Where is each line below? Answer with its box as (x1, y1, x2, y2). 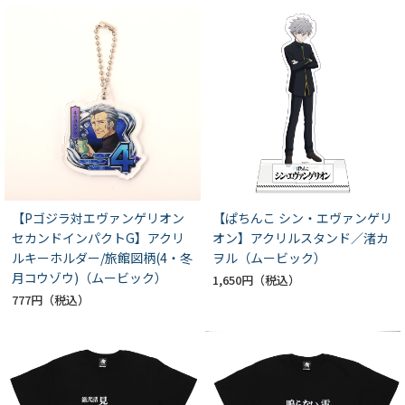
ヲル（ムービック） (212, 249, 326, 268)
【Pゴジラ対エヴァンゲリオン (12, 209, 184, 228)
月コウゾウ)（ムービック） (12, 268, 167, 287)
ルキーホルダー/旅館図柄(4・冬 (12, 249, 193, 268)
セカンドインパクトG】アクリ (12, 229, 184, 248)
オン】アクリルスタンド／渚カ (212, 229, 389, 248)
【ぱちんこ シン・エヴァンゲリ (212, 209, 392, 228)
